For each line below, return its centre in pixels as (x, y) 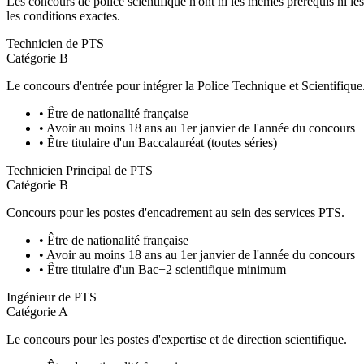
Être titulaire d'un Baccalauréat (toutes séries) (162, 142)
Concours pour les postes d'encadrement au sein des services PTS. (175, 212)
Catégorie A (37, 311)
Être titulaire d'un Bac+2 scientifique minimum (167, 269)
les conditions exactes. (63, 15)
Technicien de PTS (55, 43)
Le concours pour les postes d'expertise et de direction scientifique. (177, 339)
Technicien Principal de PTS (80, 170)
